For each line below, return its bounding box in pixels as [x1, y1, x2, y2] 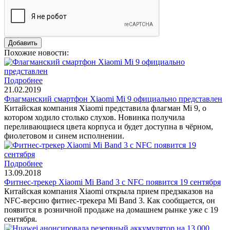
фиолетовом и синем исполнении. [4, 131, 124, 140]
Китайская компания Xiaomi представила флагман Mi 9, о [4, 103, 206, 112]
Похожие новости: [4, 48, 69, 57]
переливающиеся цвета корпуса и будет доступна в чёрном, [4, 122, 213, 131]
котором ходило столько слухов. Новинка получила [4, 112, 185, 122]
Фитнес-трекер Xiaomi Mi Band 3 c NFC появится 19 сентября [4, 177, 221, 186]
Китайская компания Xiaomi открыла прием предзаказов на [4, 186, 213, 196]
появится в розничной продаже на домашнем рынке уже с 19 [4, 205, 218, 214]
